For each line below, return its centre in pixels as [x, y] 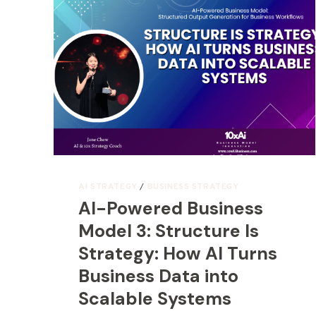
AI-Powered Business [171, 209]
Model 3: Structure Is [169, 231]
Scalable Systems [155, 299]
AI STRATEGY [108, 187]
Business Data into [159, 276]
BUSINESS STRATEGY [193, 187]
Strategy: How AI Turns [178, 254]
